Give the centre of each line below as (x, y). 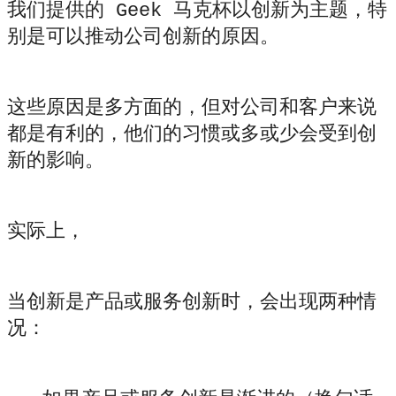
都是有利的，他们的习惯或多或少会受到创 (192, 135)
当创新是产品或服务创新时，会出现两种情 (192, 303)
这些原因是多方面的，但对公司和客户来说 (192, 109)
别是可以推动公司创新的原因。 (143, 38)
